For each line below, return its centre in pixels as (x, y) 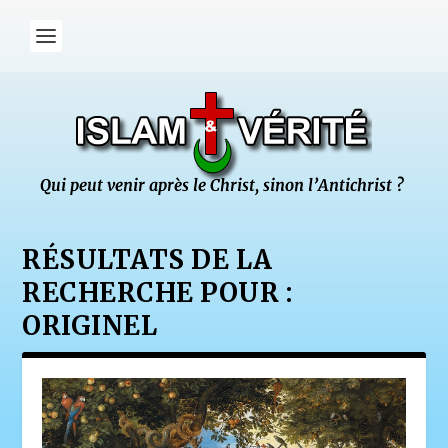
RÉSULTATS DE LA (147, 259)
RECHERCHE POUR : (157, 292)
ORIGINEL (90, 325)
